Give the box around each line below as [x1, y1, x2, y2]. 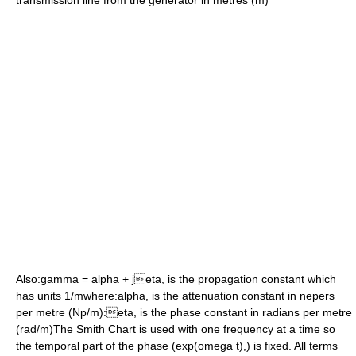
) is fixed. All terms [246, 339, 338, 352]
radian [262, 306, 294, 319]
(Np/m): [65, 306, 106, 319]
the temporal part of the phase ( [16, 339, 176, 352]
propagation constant [198, 273, 304, 285]
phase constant [170, 306, 247, 319]
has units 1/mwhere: [16, 289, 118, 302]
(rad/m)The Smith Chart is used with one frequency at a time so [16, 323, 335, 335]
